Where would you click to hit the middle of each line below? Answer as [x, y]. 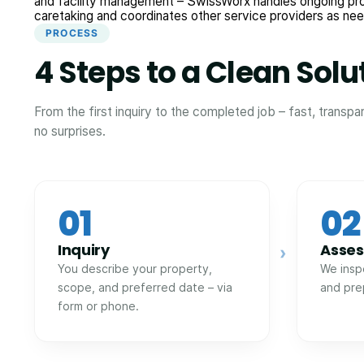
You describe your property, [135, 268]
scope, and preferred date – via [145, 287]
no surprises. [70, 131]
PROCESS [72, 32]
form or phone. [98, 305]
